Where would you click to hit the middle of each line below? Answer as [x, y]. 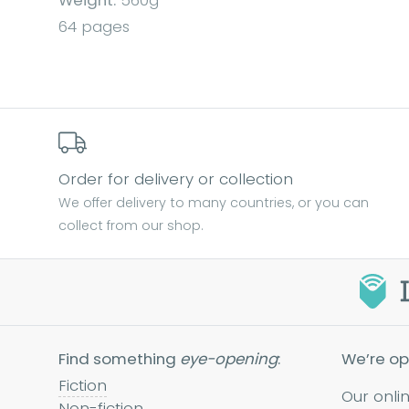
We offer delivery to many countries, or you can [214, 203]
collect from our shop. [131, 226]
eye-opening [229, 359]
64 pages [94, 27]
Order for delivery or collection [176, 179]
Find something [119, 359]
